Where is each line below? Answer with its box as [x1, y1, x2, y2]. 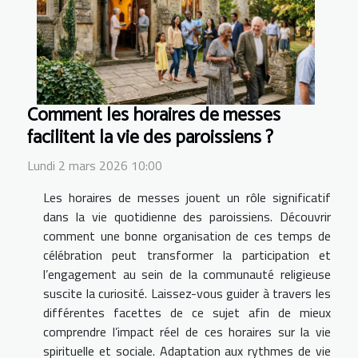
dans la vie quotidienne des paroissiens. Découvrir [43, 206, 331, 226]
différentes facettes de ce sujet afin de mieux [43, 302, 331, 322]
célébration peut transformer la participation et [43, 245, 331, 265]
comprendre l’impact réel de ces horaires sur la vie [43, 321, 331, 341]
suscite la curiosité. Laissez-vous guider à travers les [43, 283, 331, 303]
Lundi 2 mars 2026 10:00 [27, 155, 162, 175]
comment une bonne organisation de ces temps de [43, 225, 331, 245]
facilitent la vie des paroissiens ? [27, 121, 273, 153]
